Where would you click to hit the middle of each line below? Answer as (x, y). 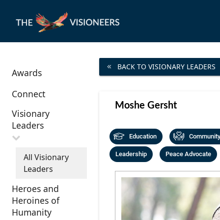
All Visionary (46, 157)
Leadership (131, 154)
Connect (28, 94)
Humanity (32, 212)
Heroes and (35, 188)
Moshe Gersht (146, 106)
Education (143, 136)
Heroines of (36, 200)
